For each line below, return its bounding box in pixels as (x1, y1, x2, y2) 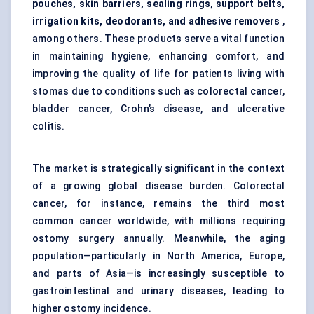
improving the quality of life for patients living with (32, 68, 285, 80)
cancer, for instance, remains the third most (32, 198, 285, 210)
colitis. (32, 121, 65, 132)
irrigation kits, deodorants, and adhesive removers (32, 15, 280, 27)
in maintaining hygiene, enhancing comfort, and (32, 50, 285, 62)
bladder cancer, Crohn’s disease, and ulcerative (32, 103, 285, 115)
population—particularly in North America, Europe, (32, 250, 285, 262)
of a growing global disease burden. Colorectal (32, 180, 285, 192)
